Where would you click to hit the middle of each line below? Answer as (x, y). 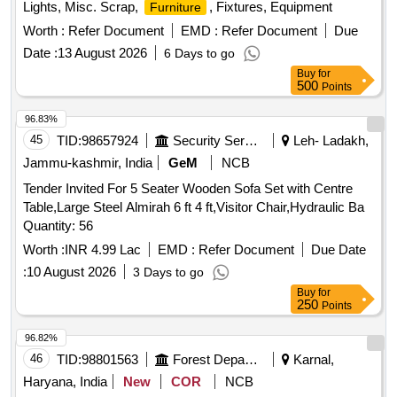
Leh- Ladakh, (329, 141)
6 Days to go (199, 54)
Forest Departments (251, 360)
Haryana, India (65, 382)
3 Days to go (168, 272)
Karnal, (312, 360)
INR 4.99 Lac (103, 250)
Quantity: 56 (58, 226)
